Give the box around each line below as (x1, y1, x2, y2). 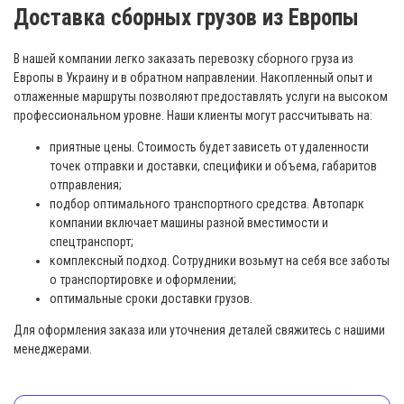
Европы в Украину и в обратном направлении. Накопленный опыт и (14, 69, 372, 85)
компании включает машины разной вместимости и (50, 215, 328, 230)
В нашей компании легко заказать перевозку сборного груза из (14, 50, 353, 66)
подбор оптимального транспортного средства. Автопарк (50, 196, 364, 211)
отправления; (50, 177, 122, 192)
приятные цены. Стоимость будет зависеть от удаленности (50, 139, 369, 154)
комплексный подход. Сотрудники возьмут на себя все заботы (50, 252, 390, 268)
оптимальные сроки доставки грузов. (50, 290, 252, 306)
